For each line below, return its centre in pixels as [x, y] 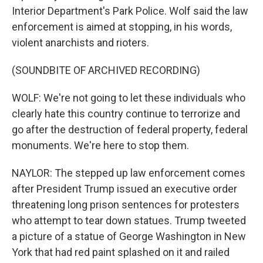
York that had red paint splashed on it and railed [121, 252]
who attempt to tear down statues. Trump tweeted [129, 220]
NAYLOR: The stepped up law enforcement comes [129, 173]
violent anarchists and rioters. [80, 43]
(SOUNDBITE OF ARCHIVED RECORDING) [106, 70]
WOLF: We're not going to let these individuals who [129, 98]
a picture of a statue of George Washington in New [129, 236]
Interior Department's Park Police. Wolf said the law [130, 11]
